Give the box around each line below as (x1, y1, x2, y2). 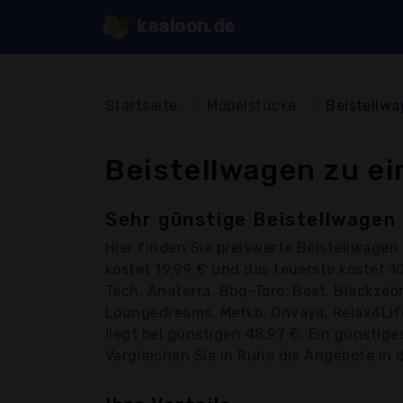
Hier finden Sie (105, 238, 217, 256)
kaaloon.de (131, 15, 236, 37)
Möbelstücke (207, 96, 297, 114)
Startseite (105, 96, 178, 114)
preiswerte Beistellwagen (216, 238, 399, 256)
